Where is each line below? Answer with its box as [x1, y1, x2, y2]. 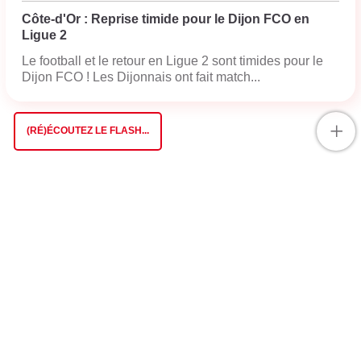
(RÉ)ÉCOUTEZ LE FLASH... [27, 125, 149, 136]
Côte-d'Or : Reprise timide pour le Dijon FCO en [22, 12, 309, 26]
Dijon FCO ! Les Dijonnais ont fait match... [22, 70, 260, 84]
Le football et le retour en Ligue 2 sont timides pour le [22, 54, 323, 68]
